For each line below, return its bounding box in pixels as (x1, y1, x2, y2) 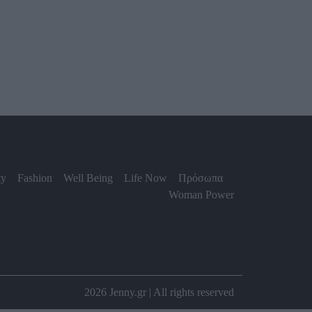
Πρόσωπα (178, 172, 223, 185)
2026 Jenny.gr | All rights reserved (84, 286, 234, 298)
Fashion (17, 172, 52, 185)
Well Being (63, 172, 113, 185)
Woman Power (169, 189, 234, 201)
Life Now (124, 172, 167, 185)
